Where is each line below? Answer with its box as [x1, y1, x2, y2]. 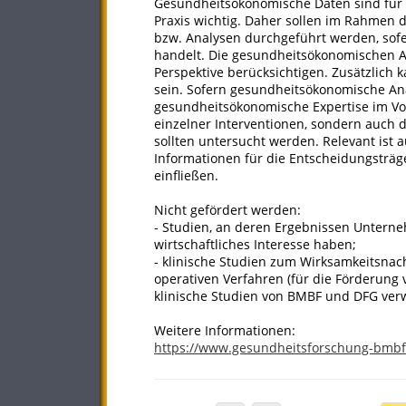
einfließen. [154, 167, 218, 184]
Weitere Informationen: [154, 322, 295, 339]
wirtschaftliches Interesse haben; [154, 236, 356, 253]
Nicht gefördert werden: [154, 201, 301, 218]
